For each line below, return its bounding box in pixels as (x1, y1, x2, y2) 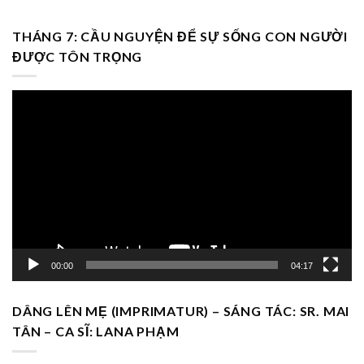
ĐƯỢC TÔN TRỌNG (12, 48, 143, 64)
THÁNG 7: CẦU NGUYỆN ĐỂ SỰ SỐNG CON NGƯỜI (12, 28, 349, 44)
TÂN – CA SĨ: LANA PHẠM (12, 323, 180, 340)
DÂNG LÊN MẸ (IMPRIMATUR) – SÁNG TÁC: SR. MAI (12, 303, 350, 319)
